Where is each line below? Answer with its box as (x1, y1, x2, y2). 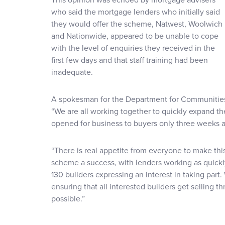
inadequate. (51, 67, 93, 77)
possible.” (51, 193, 85, 204)
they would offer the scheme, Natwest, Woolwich (51, 19, 222, 29)
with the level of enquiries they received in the (51, 43, 215, 53)
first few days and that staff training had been (51, 55, 208, 65)
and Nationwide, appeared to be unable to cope (51, 31, 218, 41)
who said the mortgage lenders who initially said (51, 7, 220, 17)
